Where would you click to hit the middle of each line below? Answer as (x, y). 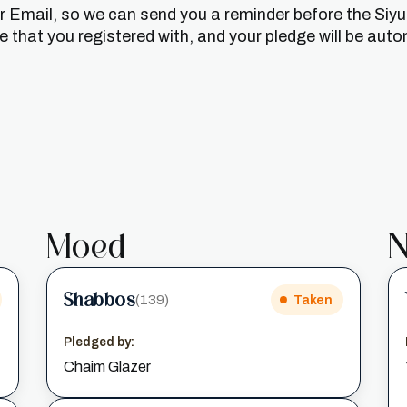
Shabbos (99, 299)
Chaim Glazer (107, 367)
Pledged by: (99, 342)
